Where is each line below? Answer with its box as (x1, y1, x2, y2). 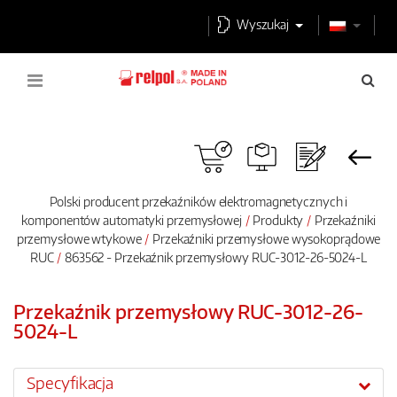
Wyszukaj (236, 16, 290, 32)
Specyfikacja (27, 373, 114, 393)
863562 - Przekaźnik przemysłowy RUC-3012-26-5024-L (62, 249, 367, 265)
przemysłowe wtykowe (16, 230, 142, 246)
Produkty (253, 212, 304, 228)
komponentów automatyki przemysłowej (21, 212, 242, 228)
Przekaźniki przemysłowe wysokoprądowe (152, 230, 381, 246)
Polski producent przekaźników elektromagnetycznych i (49, 193, 348, 209)
